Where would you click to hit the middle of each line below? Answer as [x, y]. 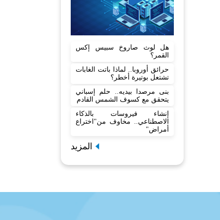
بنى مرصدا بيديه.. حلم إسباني [122, 92]
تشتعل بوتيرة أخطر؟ [140, 78]
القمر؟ [160, 55]
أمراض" [157, 130]
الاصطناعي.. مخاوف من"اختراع [122, 122]
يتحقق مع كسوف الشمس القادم [123, 100]
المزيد [82, 147]
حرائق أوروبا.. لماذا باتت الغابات [122, 70]
